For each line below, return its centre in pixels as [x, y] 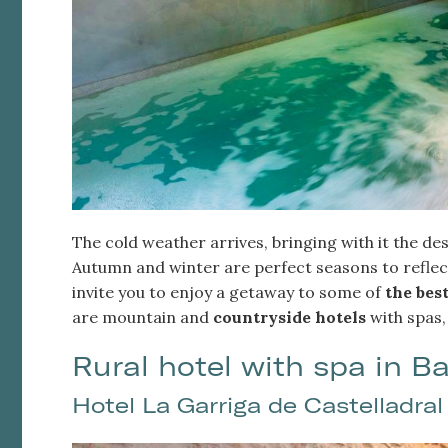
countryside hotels [289, 316]
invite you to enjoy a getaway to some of [228, 291]
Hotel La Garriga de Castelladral [257, 404]
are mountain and [142, 316]
